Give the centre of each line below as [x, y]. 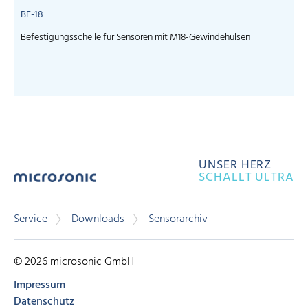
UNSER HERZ [235, 165]
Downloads [98, 219]
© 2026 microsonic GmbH [74, 262]
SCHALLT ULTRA [246, 177]
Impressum [40, 286]
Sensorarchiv [178, 219]
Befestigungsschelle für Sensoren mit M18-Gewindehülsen [135, 37]
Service [31, 219]
